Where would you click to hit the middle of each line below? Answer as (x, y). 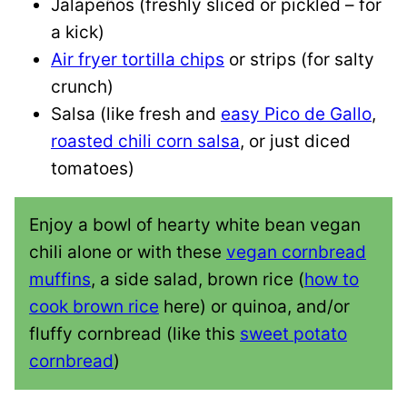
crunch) (82, 87)
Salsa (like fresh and (136, 114)
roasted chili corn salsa (145, 142)
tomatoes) (93, 169)
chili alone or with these (128, 253)
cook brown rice (94, 307)
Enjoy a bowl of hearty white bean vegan (195, 225)
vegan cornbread (296, 253)
